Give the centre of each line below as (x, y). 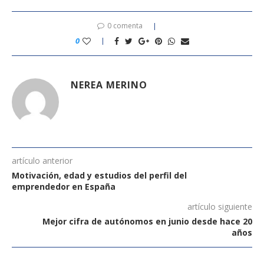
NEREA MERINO (109, 85)
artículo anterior (42, 160)
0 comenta (125, 25)
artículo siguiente (220, 206)
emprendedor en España (64, 186)
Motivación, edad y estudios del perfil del (99, 175)
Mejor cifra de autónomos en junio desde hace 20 (147, 221)
